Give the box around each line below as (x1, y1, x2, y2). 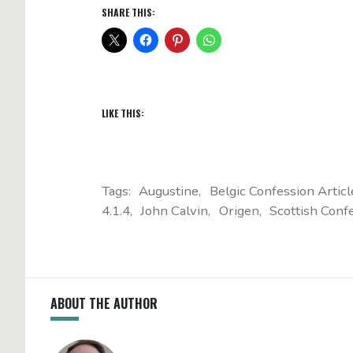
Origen (218, 201, 259, 220)
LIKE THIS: (102, 106, 144, 120)
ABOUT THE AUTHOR (50, 293, 158, 313)
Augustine (139, 181, 199, 200)
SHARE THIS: (102, 5, 155, 19)
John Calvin (140, 201, 209, 220)
